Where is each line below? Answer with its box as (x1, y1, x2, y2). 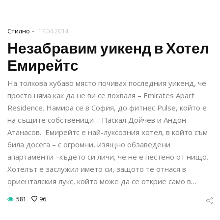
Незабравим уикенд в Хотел (7, 38, 209, 59)
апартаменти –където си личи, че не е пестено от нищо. (7, 152, 208, 162)
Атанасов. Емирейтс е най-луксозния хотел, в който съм (7, 127, 208, 137)
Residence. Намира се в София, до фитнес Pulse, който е (7, 103, 207, 112)
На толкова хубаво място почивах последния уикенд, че (7, 78, 206, 88)
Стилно (7, 27, 30, 35)
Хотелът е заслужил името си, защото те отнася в (7, 164, 186, 174)
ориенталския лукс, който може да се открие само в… (7, 176, 196, 186)
